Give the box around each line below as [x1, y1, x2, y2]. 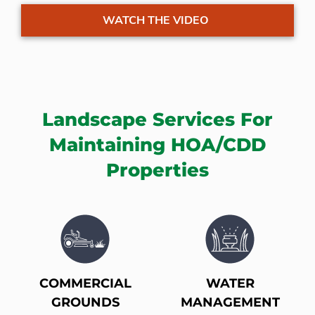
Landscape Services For [42, 108, 273, 131]
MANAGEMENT [180, 295, 280, 311]
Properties [106, 159, 209, 182]
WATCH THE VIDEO [102, 13, 209, 29]
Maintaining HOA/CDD [49, 134, 266, 157]
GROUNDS [51, 295, 120, 311]
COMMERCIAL [39, 276, 131, 292]
